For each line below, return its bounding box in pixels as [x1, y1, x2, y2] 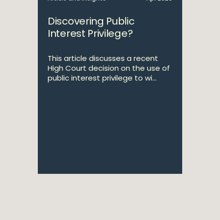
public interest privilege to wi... [48, 73, 157, 83]
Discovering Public [48, 14, 135, 28]
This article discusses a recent [48, 53, 158, 63]
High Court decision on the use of [48, 63, 170, 73]
